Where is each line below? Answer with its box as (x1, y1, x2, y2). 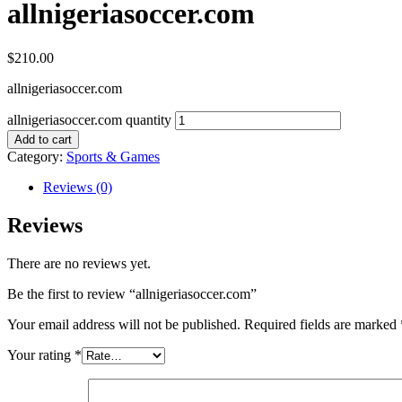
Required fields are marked (244, 316, 400, 332)
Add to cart (14, 132, 72, 146)
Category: (7, 148, 66, 164)
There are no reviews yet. (7, 255, 151, 271)
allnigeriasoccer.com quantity (7, 111, 171, 127)
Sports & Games (66, 148, 160, 164)
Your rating (7, 346, 74, 363)
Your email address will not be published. (7, 316, 240, 332)
